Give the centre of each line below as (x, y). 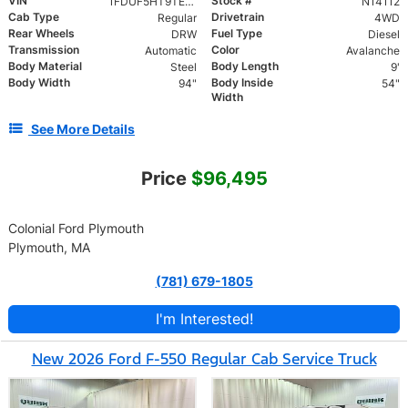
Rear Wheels (41, 33)
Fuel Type (237, 33)
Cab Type (34, 16)
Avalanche (372, 50)
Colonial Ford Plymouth (76, 228)
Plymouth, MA (49, 247)
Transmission (44, 49)
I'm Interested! (204, 318)
